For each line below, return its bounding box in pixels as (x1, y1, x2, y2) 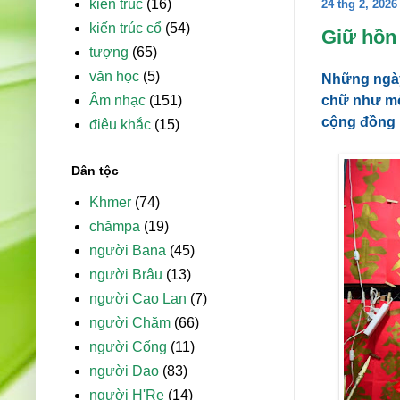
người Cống (89, 339, 167, 355)
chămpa (89, 219, 140, 235)
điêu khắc (89, 117, 151, 133)
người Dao (89, 363, 159, 379)
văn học (89, 69, 139, 85)
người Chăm (89, 315, 171, 331)
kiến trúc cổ (89, 21, 162, 37)
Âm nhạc (89, 93, 146, 109)
